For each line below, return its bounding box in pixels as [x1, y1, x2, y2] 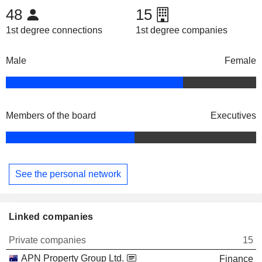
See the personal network [15, 168, 121, 179]
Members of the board [6, 111, 96, 121]
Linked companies [9, 211, 94, 222]
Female [225, 56, 256, 66]
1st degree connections [6, 25, 102, 36]
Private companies [9, 235, 86, 245]
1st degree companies [135, 25, 227, 36]
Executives [211, 111, 256, 121]
